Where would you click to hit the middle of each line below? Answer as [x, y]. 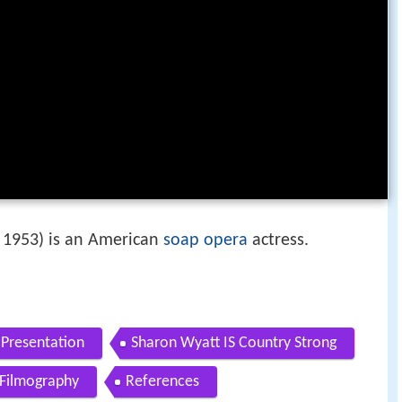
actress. [278, 241]
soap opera [205, 241]
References [162, 381]
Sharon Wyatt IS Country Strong [234, 343]
